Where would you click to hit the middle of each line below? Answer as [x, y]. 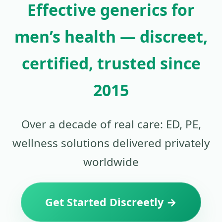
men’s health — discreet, [111, 37]
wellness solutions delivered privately [111, 143]
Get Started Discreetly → [111, 202]
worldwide [111, 162]
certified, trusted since [111, 63]
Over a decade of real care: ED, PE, [111, 124]
